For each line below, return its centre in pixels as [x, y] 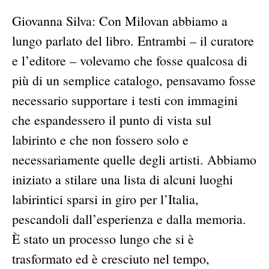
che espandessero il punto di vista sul [112, 120]
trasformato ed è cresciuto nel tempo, [111, 259]
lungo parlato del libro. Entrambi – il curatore [133, 41]
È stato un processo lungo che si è [103, 239]
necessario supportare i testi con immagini [125, 100]
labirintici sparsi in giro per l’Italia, [105, 199]
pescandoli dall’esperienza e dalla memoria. [129, 219]
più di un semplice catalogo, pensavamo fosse [134, 80]
